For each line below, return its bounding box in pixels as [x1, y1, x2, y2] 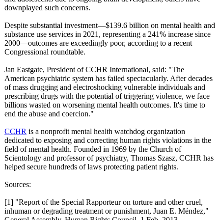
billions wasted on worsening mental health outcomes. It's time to [4, 101, 205, 109]
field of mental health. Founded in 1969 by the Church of [4, 145, 181, 153]
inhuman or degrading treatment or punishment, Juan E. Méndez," [4, 207, 209, 215]
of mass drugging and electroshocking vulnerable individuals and [4, 83, 205, 91]
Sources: [4, 180, 31, 189]
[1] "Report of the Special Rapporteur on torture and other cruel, [4, 198, 203, 206]
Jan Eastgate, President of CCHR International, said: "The [4, 65, 184, 74]
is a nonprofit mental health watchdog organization [27, 127, 185, 136]
